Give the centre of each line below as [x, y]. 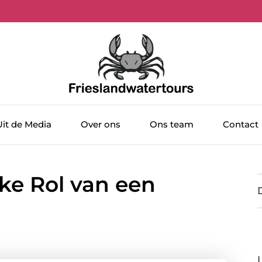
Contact [241, 125]
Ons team [172, 125]
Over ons [101, 125]
